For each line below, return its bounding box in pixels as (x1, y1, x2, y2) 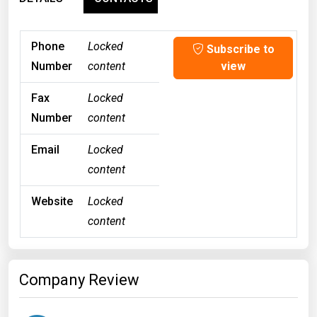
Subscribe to (203, 42, 275, 56)
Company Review (19, 270, 139, 289)
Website (31, 194, 73, 208)
